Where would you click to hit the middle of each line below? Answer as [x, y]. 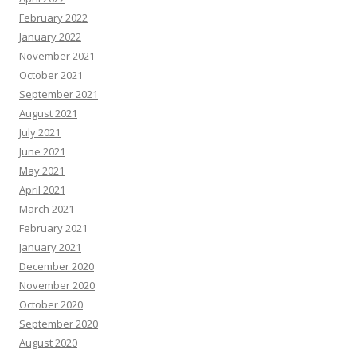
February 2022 [53, 17]
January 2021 [50, 247]
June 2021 [42, 151]
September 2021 [59, 94]
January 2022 [50, 36]
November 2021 [57, 55]
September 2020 [59, 323]
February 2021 [53, 228]
